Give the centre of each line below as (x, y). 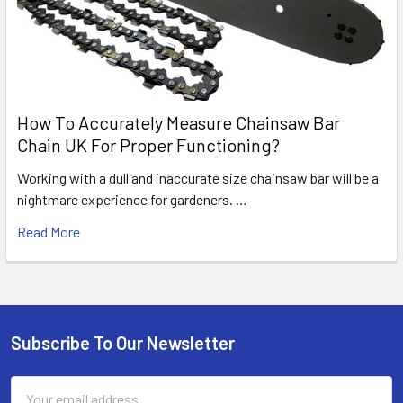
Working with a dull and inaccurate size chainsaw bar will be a (198, 178)
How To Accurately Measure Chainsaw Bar (179, 123)
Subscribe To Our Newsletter (123, 343)
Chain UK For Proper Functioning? (148, 145)
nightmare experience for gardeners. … (132, 200)
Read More (49, 232)
